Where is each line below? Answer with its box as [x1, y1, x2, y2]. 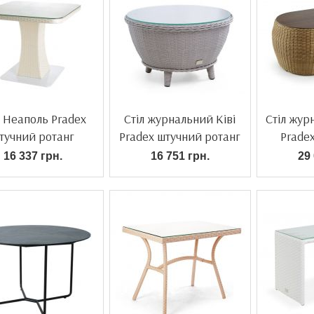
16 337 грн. [3, 150, 62, 162]
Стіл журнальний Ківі [124, 111, 235, 127]
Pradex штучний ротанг [119, 128, 240, 144]
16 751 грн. [150, 150, 210, 162]
